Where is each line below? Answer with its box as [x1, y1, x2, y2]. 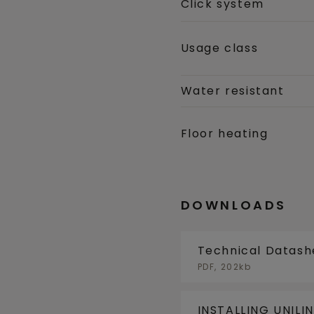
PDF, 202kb [197, 260, 252, 273]
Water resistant [180, 83, 285, 100]
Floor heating [180, 125, 268, 142]
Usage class [180, 40, 259, 57]
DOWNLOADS [180, 196, 287, 214]
